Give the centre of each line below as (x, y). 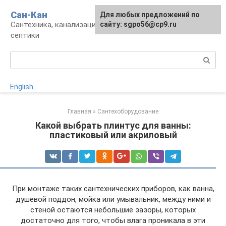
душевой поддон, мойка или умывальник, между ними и (113, 199)
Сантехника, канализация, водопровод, (79, 25)
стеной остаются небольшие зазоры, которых (113, 210)
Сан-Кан (29, 15)
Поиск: (22, 56)
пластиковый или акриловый (113, 135)
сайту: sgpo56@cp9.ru (138, 24)
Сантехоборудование (128, 111)
